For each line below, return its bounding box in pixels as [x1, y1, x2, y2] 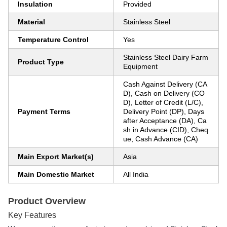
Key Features [8, 211, 56, 219]
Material [18, 18, 45, 26]
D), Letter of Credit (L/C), [123, 98, 203, 106]
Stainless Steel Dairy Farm [123, 53, 208, 61]
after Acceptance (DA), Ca [123, 117, 207, 125]
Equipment [123, 62, 158, 70]
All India [123, 170, 148, 178]
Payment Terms [18, 107, 70, 116]
